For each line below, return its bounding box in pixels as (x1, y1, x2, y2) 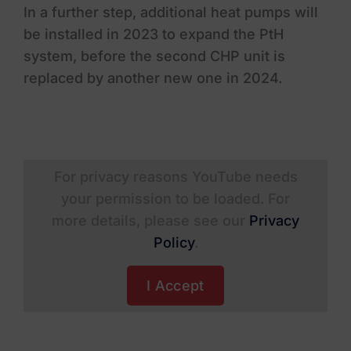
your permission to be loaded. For (61, 190, 290, 207)
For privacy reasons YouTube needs (53, 168, 298, 185)
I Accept (147, 277, 204, 294)
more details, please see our (52, 212, 249, 229)
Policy (153, 233, 194, 251)
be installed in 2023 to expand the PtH (23, 25, 284, 42)
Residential (228, 332, 294, 349)
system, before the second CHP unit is (23, 47, 285, 64)
